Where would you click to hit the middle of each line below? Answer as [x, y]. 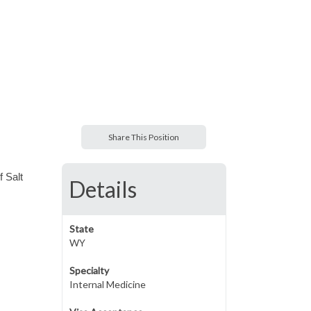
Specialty [89, 270]
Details [102, 189]
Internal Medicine [107, 284]
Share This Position [144, 137]
